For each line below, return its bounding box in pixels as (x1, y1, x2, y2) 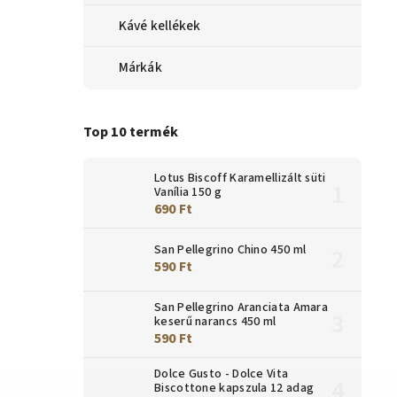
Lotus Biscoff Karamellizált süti (154, 168, 326, 187)
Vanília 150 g (154, 183, 222, 201)
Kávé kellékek (119, 15, 201, 35)
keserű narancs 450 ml (154, 312, 276, 331)
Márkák (119, 57, 162, 77)
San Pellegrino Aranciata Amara (154, 298, 329, 316)
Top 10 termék (83, 121, 178, 144)
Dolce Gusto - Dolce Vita (154, 364, 289, 383)
